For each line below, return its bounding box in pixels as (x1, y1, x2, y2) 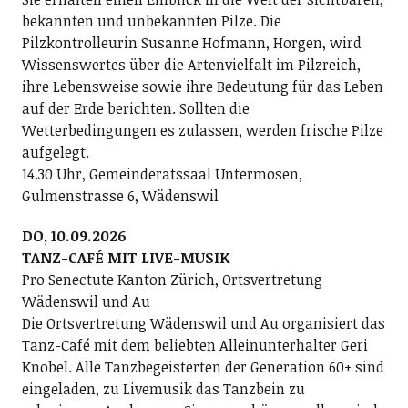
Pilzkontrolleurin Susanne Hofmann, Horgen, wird (21, 32, 362, 53)
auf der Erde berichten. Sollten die (21, 97, 250, 118)
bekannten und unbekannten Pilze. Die (21, 10, 281, 31)
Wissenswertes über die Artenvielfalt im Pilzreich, (21, 54, 361, 75)
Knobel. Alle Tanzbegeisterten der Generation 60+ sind (21, 356, 384, 377)
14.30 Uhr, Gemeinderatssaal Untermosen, (21, 163, 302, 184)
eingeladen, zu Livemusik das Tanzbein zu (21, 378, 305, 399)
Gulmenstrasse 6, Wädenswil (21, 185, 219, 206)
